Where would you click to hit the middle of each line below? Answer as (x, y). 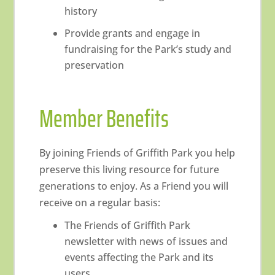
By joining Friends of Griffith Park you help (137, 153)
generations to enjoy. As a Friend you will (134, 186)
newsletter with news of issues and (146, 241)
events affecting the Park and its (139, 257)
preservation (95, 65)
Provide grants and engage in (133, 33)
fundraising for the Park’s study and (148, 49)
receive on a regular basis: (100, 203)
